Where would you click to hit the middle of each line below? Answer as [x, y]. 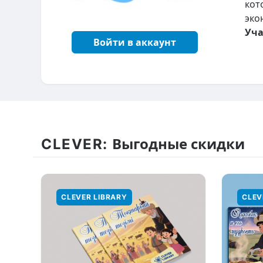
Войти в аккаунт [135, 43]
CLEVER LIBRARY [94, 197]
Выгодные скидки [178, 144]
